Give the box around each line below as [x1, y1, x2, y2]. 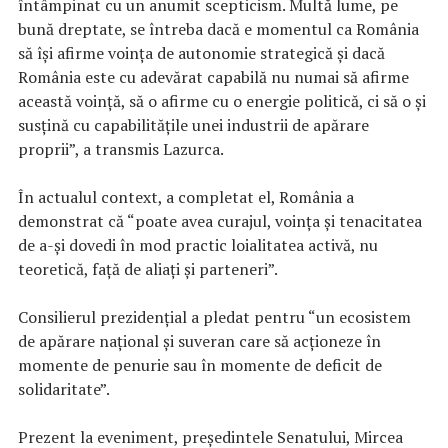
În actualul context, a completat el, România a [18, 186, 354, 209]
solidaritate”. [18, 378, 110, 401]
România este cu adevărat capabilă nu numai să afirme [18, 66, 409, 89]
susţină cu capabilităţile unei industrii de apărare [18, 114, 369, 137]
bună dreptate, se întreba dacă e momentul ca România [18, 18, 419, 41]
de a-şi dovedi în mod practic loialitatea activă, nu [18, 234, 378, 257]
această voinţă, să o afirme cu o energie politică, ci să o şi [18, 90, 426, 113]
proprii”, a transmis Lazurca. [18, 138, 224, 161]
